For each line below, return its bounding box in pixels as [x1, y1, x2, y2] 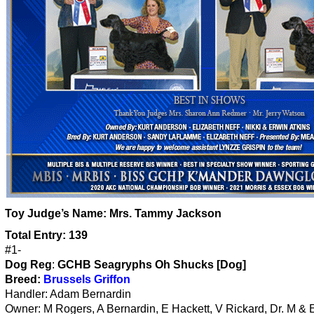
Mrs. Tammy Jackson [109, 207, 221, 219]
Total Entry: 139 [5, 228, 88, 241]
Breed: [5, 273, 43, 285]
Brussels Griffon [43, 273, 130, 285]
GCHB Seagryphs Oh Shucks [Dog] [57, 258, 246, 271]
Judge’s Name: [27, 207, 107, 219]
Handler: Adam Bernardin [5, 287, 131, 300]
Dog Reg [5, 258, 52, 271]
